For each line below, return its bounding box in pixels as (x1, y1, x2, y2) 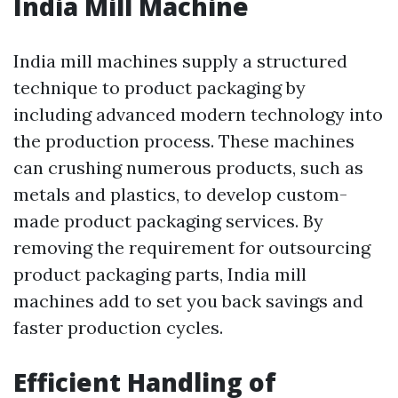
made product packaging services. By (13, 210, 323, 233)
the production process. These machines (13, 130, 354, 153)
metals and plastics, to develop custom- (13, 183, 347, 206)
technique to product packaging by (13, 76, 306, 99)
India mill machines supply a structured (13, 50, 347, 73)
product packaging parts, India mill (13, 263, 306, 286)
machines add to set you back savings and (13, 290, 363, 313)
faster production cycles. (13, 316, 223, 339)
